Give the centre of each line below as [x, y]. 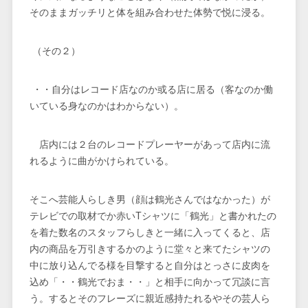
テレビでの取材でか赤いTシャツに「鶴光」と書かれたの [153, 216]
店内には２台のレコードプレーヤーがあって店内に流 [150, 145]
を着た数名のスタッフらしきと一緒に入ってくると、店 [150, 233]
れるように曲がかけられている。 [101, 161]
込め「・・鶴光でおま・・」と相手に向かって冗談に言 [150, 282]
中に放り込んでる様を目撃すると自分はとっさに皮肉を [150, 266]
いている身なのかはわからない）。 [106, 106]
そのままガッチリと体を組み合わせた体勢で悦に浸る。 [150, 13]
